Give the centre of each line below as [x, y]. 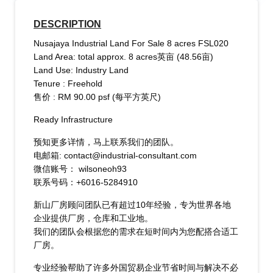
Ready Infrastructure [73, 120]
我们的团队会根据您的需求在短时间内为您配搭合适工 [136, 232]
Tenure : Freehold [68, 84]
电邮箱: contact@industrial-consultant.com [115, 156]
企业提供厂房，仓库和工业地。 [94, 218]
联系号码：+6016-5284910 [86, 183]
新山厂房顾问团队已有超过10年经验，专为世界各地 [133, 205]
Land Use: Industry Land [81, 70]
